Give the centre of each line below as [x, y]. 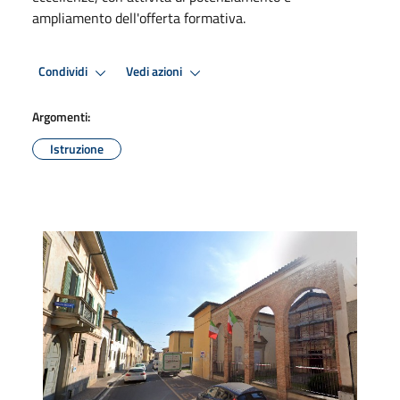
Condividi [64, 72]
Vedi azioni [155, 72]
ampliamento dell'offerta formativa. [139, 17]
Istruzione [77, 148]
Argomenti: [61, 116]
